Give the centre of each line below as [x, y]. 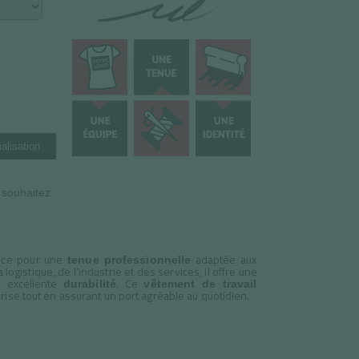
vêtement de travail [200, 284]
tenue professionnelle [129, 260]
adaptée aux [224, 260]
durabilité [89, 284]
